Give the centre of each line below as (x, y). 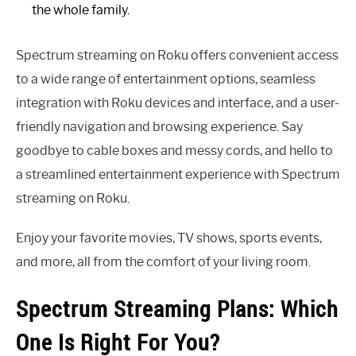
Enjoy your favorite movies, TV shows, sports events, (169, 238)
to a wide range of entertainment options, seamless (166, 79)
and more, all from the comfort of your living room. (163, 261)
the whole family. (81, 10)
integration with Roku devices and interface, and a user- (178, 103)
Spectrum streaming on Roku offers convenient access (177, 55)
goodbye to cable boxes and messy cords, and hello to (174, 150)
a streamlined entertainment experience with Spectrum (178, 174)
